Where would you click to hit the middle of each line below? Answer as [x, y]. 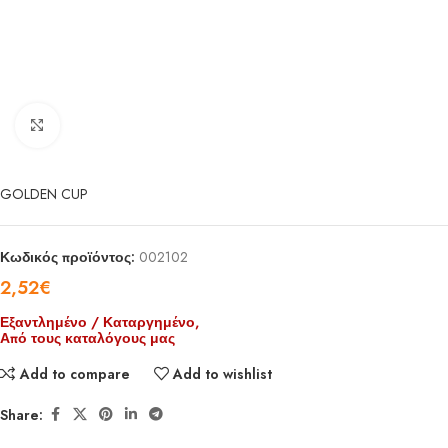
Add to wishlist [223, 373]
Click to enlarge [107, 125]
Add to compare [74, 373]
